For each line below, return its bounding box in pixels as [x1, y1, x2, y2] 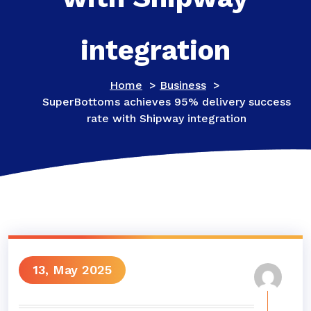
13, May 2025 [33, 262, 112, 277]
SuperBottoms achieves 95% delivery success [42, 95, 291, 108]
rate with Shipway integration [87, 112, 246, 125]
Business [160, 78, 206, 92]
